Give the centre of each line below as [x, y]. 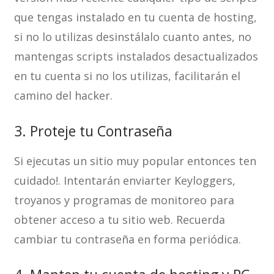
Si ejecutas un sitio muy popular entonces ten [135, 161]
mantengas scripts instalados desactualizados [136, 56]
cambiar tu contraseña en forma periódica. [127, 239]
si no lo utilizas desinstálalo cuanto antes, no [132, 37]
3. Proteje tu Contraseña [93, 131]
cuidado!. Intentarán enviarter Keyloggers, [124, 180]
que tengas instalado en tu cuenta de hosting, [135, 17]
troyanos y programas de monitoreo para [124, 200]
